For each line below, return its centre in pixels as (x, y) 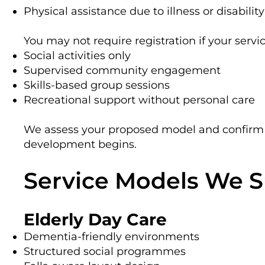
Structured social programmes (105, 251)
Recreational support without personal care (139, 100)
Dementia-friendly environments (112, 236)
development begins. (80, 144)
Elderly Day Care (95, 219)
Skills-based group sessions (97, 85)
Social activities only (77, 55)
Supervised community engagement (122, 70)
